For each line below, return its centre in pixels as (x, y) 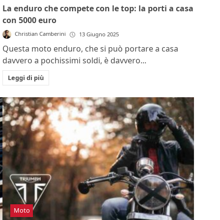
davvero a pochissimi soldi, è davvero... (75, 61)
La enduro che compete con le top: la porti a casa (98, 9)
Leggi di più (26, 78)
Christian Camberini (40, 34)
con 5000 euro (30, 20)
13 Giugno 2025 (99, 34)
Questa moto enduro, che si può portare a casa (91, 49)
